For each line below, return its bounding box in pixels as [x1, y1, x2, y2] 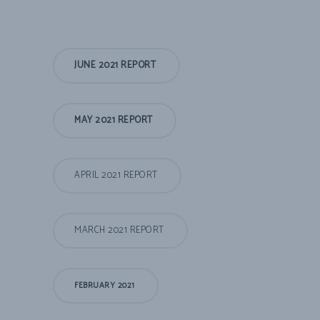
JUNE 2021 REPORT [74, 58, 156, 74]
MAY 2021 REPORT [74, 113, 153, 129]
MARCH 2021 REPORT [74, 223, 164, 239]
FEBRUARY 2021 [74, 279, 135, 293]
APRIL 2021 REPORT [74, 168, 158, 184]
